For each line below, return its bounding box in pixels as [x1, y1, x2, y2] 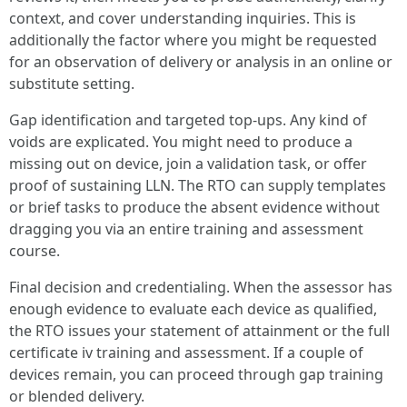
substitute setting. [9, 74, 134, 94]
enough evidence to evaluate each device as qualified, [9, 299, 377, 319]
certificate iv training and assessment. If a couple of [9, 342, 363, 362]
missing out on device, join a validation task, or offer [9, 154, 367, 174]
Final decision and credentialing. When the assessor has [9, 277, 392, 297]
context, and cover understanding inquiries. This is [9, 8, 356, 28]
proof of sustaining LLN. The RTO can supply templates [9, 175, 386, 195]
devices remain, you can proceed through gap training [9, 364, 383, 384]
